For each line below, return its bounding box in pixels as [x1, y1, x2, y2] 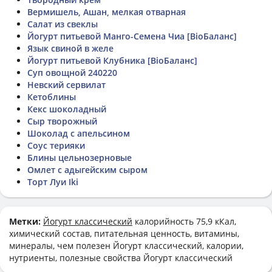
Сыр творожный [27, 115, 97, 127]
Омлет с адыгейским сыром [27, 163, 148, 175]
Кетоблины [27, 90, 76, 103]
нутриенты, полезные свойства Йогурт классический [9, 251, 233, 263]
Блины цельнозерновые [27, 151, 132, 163]
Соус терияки [27, 139, 85, 151]
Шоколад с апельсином [27, 127, 130, 139]
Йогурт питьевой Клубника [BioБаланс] [27, 54, 197, 66]
